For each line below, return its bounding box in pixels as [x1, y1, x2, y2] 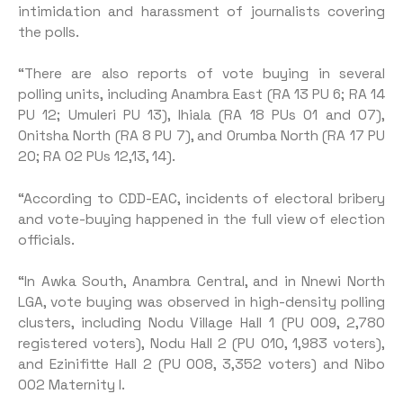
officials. [18, 230, 75, 249]
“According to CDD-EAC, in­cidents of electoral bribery [18, 189, 385, 208]
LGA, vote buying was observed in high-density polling [18, 292, 385, 311]
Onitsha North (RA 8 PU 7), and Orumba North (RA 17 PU [18, 127, 385, 146]
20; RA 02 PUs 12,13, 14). [18, 148, 175, 166]
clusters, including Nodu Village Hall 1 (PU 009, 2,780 [18, 313, 385, 332]
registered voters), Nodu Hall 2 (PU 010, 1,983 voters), [18, 334, 385, 353]
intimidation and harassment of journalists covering [18, 2, 385, 21]
